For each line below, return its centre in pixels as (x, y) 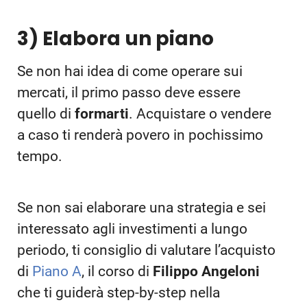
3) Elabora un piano (115, 38)
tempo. (40, 156)
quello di (46, 113)
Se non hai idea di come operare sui (130, 71)
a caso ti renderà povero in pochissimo (140, 135)
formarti (102, 113)
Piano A (57, 271)
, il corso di (117, 271)
